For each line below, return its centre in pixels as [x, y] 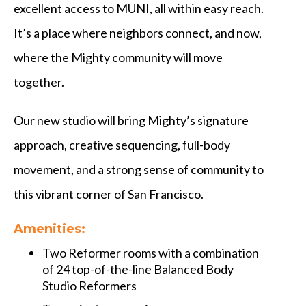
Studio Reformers [90, 286]
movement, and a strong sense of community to [139, 169]
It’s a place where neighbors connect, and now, [138, 33]
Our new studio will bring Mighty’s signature [131, 120]
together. [39, 82]
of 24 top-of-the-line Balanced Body [138, 269]
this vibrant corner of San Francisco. [109, 194]
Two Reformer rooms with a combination [151, 253]
